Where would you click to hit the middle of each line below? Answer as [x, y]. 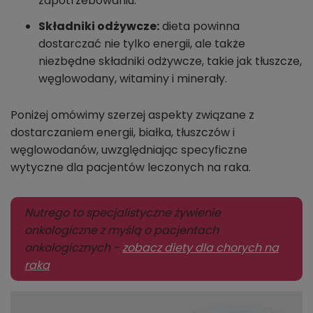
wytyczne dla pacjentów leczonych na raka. [131, 168]
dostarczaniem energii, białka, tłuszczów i [123, 133]
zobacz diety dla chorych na [201, 248]
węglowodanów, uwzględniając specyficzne [129, 150]
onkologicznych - [73, 248]
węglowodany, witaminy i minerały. [133, 79]
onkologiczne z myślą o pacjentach [122, 231]
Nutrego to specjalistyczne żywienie [123, 213]
